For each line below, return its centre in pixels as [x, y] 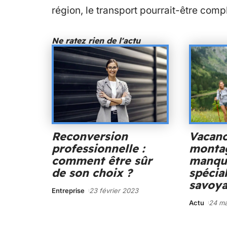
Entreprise [68, 190]
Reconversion [90, 136]
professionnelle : [98, 148]
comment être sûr [102, 160]
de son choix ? [92, 173]
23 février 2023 [113, 190]
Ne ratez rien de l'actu [96, 41]
